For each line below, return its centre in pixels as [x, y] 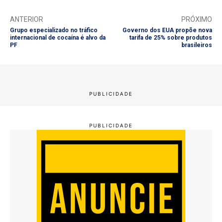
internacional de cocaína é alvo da [58, 37]
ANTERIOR [27, 19]
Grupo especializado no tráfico [54, 30]
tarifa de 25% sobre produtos [170, 37]
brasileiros [196, 45]
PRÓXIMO [196, 19]
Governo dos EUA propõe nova [167, 30]
